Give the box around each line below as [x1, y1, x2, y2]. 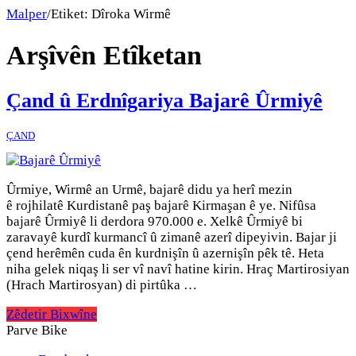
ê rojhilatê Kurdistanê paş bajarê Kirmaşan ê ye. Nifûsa [6, 198, 316, 213]
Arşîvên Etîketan [6, 41, 202, 71]
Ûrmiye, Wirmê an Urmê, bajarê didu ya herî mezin [6, 182, 292, 197]
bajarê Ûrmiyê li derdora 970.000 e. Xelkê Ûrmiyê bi [6, 214, 303, 229]
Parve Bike [6, 323, 68, 338]
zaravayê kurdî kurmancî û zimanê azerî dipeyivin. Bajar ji [6, 230, 337, 245]
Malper [6, 6, 47, 22]
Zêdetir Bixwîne [6, 307, 97, 322]
